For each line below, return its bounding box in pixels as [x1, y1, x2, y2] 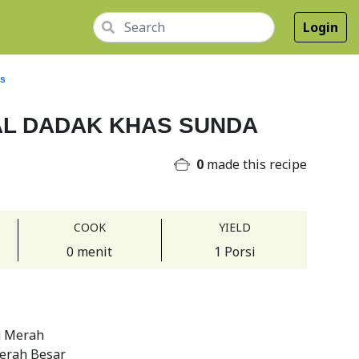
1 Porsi [213, 243, 256, 260]
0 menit [67, 243, 113, 260]
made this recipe [204, 155, 307, 173]
